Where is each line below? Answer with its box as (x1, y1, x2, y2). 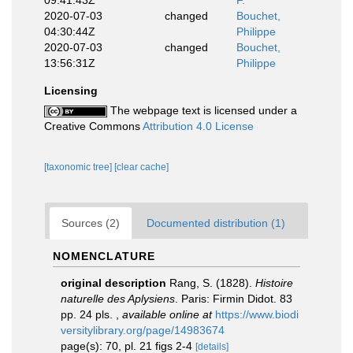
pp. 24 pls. (61, 308, 116, 321)
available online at (122, 308, 212, 321)
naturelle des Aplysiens (61, 292, 175, 305)
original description (61, 277, 166, 289)
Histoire (255, 277, 293, 289)
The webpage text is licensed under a (107, 104, 297, 117)
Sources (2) (61, 217, 120, 229)
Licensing (44, 84, 98, 97)
